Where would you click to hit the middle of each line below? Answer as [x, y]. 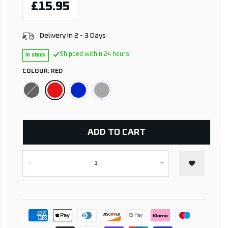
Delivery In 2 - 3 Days [73, 36]
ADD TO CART [117, 132]
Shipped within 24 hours [94, 54]
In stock [36, 55]
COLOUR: [37, 71]
